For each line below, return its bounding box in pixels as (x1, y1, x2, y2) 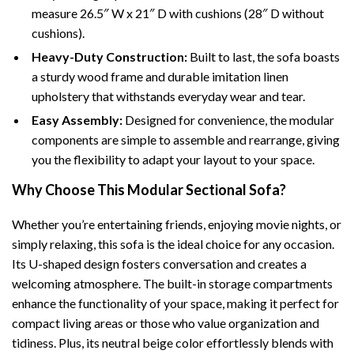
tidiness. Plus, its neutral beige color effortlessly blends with (12, 335, 333, 350)
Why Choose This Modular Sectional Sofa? (12, 181, 286, 198)
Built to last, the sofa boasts (187, 49, 340, 64)
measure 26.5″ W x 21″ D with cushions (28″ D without (32, 6, 324, 21)
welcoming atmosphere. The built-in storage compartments (12, 276, 333, 291)
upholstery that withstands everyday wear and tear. (32, 88, 305, 104)
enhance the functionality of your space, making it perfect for (12, 296, 339, 311)
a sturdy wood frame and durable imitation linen (32, 69, 288, 84)
